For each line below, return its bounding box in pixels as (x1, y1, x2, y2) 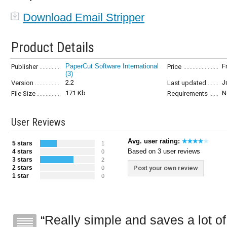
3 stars (12, 156, 32, 163)
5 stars (12, 140, 32, 147)
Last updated (167, 79, 206, 87)
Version (11, 79, 33, 87)
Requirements (167, 90, 208, 97)
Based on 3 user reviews (128, 147, 200, 155)
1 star (12, 172, 29, 179)
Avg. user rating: (128, 137, 182, 145)
